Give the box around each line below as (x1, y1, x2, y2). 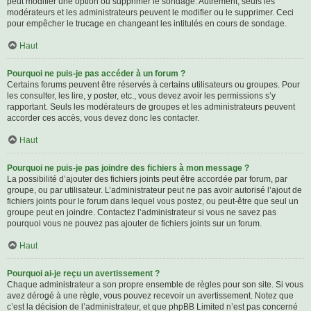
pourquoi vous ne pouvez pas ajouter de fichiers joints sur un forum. (7, 219, 262, 229)
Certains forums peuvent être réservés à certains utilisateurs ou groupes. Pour (7, 80, 300, 90)
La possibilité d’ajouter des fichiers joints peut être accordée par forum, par (7, 174, 287, 185)
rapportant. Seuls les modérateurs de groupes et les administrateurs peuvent (7, 102, 295, 112)
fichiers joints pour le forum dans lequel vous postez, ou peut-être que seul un (7, 196, 299, 207)
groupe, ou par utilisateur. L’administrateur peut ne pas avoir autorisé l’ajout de (7, 185, 302, 196)
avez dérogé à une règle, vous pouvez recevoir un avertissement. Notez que (7, 291, 294, 301)
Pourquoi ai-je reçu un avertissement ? (7, 269, 160, 279)
